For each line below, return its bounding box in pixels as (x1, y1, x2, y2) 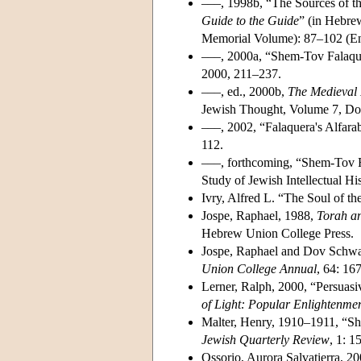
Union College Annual (201, 261, 317, 276)
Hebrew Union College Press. (201, 226, 354, 240)
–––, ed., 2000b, (201, 84, 288, 98)
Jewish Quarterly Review (201, 332, 330, 346)
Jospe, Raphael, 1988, (201, 208, 317, 222)
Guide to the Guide (201, 13, 299, 27)
